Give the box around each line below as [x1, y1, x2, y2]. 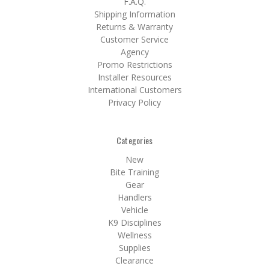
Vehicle [121, 204, 148, 216]
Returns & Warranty [96, 20, 173, 32]
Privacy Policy [108, 96, 161, 108]
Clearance [115, 254, 154, 266]
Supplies [118, 241, 151, 253]
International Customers [87, 83, 182, 95]
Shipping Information [94, 8, 175, 20]
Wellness [117, 229, 152, 241]
